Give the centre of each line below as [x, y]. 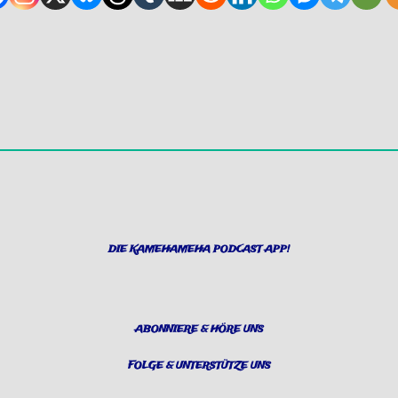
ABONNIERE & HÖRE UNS [199, 330]
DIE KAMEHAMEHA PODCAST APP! [199, 250]
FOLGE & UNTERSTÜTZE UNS [199, 366]
